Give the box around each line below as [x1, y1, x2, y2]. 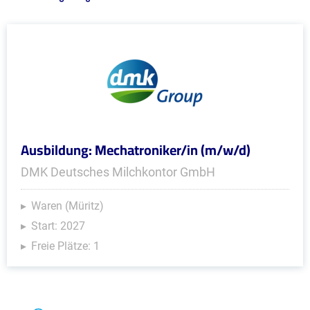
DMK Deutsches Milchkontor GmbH [21, 165, 215, 179]
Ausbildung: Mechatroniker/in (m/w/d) [21, 137, 250, 163]
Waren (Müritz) [31, 199, 104, 212]
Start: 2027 [31, 219, 85, 232]
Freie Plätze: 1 [31, 239, 100, 253]
